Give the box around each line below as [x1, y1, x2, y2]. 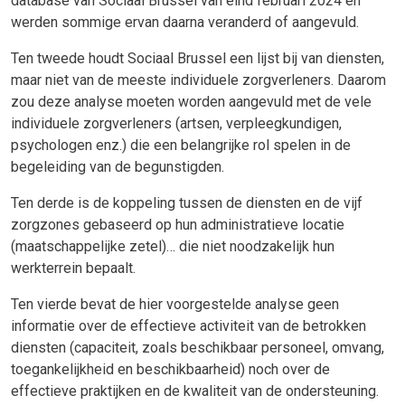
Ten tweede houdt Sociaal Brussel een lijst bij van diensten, [11, 49, 384, 67]
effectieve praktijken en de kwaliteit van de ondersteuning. [11, 381, 379, 400]
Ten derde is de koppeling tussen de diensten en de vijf [11, 193, 363, 212]
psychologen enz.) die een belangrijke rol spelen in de [11, 136, 351, 154]
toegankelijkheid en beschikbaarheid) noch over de [11, 360, 330, 378]
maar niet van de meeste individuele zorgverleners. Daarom [11, 71, 386, 89]
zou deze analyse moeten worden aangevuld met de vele [11, 92, 372, 110]
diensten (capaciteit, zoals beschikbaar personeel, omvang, [11, 338, 384, 356]
